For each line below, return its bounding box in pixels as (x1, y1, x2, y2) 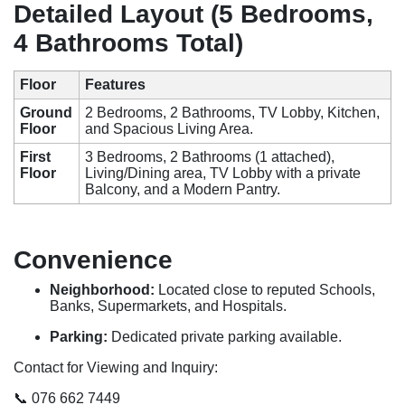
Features (85, 76, 146, 92)
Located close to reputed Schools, (155, 282, 375, 298)
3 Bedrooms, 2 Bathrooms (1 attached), (85, 148, 335, 165)
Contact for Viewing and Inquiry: (14, 360, 218, 376)
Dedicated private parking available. (108, 329, 342, 345)
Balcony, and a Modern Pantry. (85, 181, 281, 197)
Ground (20, 104, 73, 120)
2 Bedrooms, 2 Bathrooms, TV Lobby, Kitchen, (85, 104, 381, 120)
